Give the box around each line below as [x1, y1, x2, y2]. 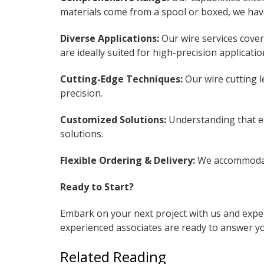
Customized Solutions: [60, 113, 166, 126]
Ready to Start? [60, 180, 134, 193]
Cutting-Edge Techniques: [60, 72, 183, 85]
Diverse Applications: [60, 31, 159, 45]
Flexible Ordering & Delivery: [60, 153, 195, 167]
